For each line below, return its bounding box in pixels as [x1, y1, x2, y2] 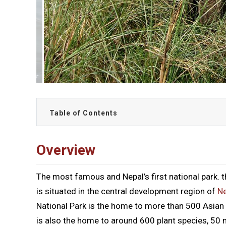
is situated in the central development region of [36, 186, 217, 196]
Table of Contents [49, 108, 118, 117]
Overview [36, 141, 95, 158]
